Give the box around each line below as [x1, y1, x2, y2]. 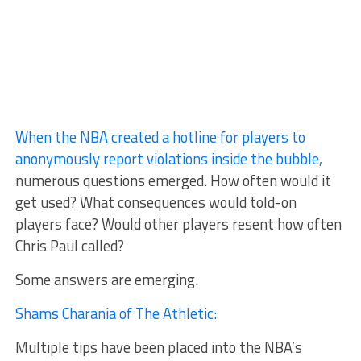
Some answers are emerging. [15, 268, 198, 291]
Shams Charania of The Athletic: [15, 302, 217, 325]
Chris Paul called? [15, 234, 124, 257]
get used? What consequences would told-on [15, 191, 297, 214]
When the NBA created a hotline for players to [15, 126, 305, 148]
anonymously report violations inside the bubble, [15, 147, 322, 170]
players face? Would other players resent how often [15, 213, 342, 235]
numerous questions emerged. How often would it [15, 169, 331, 192]
